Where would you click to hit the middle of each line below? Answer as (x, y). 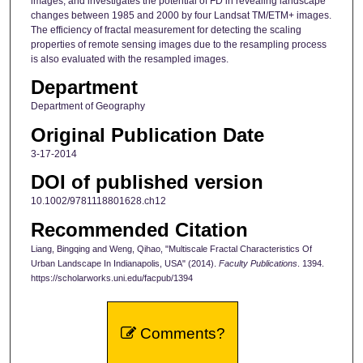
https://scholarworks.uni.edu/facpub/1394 (111, 278)
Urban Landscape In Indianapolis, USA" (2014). (124, 263)
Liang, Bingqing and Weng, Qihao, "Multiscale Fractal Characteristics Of (171, 248)
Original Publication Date (147, 135)
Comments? (180, 334)
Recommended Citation (139, 229)
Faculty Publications (258, 263)
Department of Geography (88, 107)
